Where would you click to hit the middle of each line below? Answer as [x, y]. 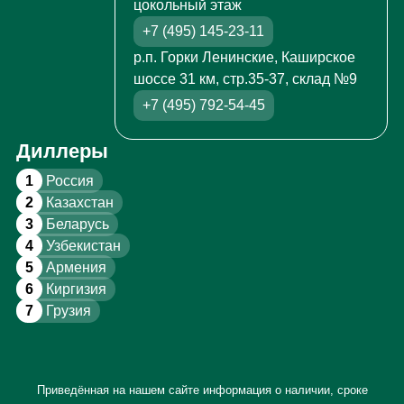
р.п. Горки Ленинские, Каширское [244, 58]
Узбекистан [81, 246]
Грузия [66, 311]
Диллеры [62, 151]
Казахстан [78, 203]
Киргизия [74, 289]
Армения [74, 268]
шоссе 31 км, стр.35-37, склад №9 [245, 79]
